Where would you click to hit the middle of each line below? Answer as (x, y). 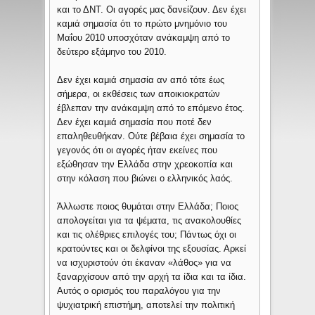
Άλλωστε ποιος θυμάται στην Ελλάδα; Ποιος (148, 207)
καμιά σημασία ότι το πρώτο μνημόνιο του (142, 24)
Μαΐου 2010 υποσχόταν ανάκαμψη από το (144, 38)
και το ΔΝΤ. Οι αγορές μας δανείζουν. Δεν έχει (152, 10)
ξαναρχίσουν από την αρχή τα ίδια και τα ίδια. (152, 277)
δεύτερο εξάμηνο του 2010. (112, 52)
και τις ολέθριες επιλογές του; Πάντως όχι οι (147, 235)
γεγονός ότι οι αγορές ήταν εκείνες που (137, 150)
